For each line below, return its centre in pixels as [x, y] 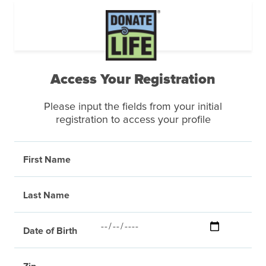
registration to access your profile [133, 120]
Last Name [46, 195]
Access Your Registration [133, 80]
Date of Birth [50, 231]
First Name [47, 160]
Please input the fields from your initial [133, 107]
